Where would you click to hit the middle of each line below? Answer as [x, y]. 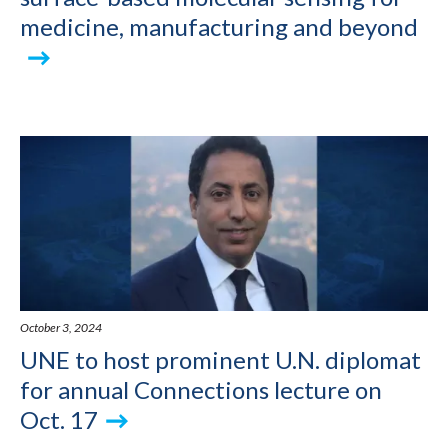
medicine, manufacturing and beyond [219, 26]
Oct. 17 [59, 420]
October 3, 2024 [61, 328]
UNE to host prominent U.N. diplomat [220, 360]
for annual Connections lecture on [201, 390]
